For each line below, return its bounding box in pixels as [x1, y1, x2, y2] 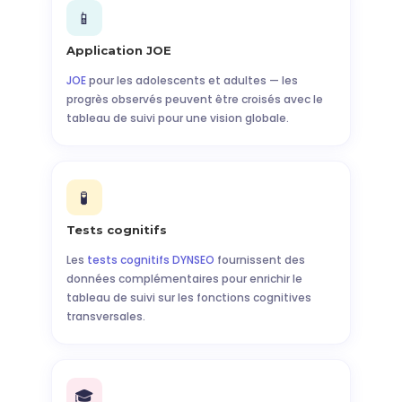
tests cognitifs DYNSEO [86, 252, 214, 267]
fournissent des [214, 252, 305, 267]
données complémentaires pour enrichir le [66, 271, 302, 286]
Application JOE [66, 43, 171, 57]
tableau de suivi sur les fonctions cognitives [66, 290, 311, 305]
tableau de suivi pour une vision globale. [66, 110, 289, 126]
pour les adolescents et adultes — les [85, 73, 298, 88]
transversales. [66, 309, 145, 324]
